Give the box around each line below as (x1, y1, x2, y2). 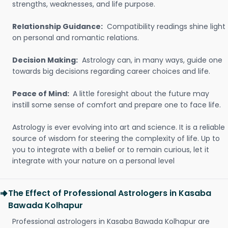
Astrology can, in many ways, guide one (80, 55, 222, 65)
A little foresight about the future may (73, 89, 209, 99)
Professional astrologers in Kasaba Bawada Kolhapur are (12, 216, 210, 226)
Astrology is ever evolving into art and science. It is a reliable (12, 122, 225, 132)
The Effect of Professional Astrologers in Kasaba (8, 187, 211, 199)
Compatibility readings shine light (105, 21, 225, 32)
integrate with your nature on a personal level (12, 156, 175, 166)
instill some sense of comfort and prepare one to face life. (12, 100, 221, 110)
